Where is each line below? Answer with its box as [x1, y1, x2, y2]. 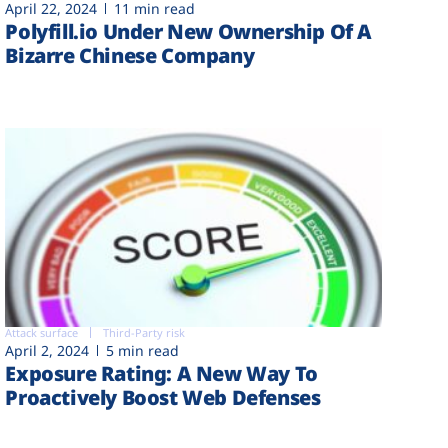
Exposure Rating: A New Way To [5, 359, 318, 387]
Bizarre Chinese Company [5, 42, 255, 70]
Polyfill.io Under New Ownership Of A [5, 18, 372, 46]
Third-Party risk [103, 324, 186, 340]
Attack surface [5, 324, 79, 340]
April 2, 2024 [5, 340, 90, 360]
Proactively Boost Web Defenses [5, 383, 321, 411]
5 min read [106, 340, 180, 360]
